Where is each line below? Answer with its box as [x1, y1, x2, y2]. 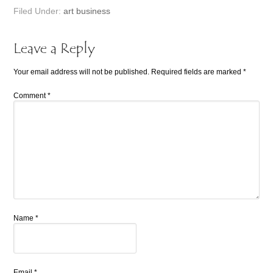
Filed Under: [13, 5, 64, 16]
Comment [13, 91, 48, 100]
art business [63, 5, 111, 16]
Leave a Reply [13, 40, 96, 58]
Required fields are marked [151, 67, 244, 76]
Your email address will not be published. [13, 67, 150, 76]
